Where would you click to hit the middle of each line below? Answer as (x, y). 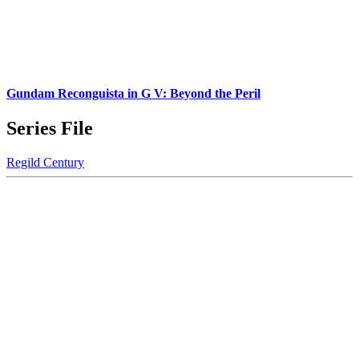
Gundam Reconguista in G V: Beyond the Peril (133, 93)
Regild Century (45, 162)
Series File (50, 128)
